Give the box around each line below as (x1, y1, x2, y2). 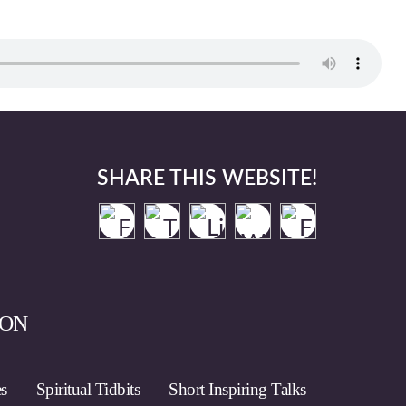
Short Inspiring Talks (169, 380, 306, 399)
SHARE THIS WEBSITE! (97, 168, 317, 188)
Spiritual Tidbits (35, 380, 140, 399)
